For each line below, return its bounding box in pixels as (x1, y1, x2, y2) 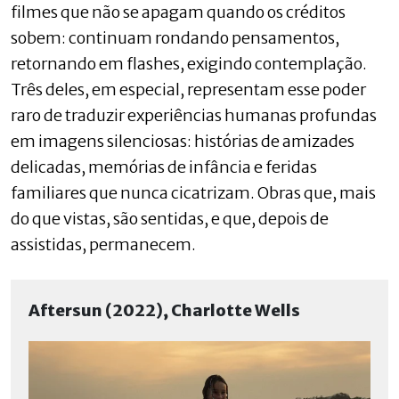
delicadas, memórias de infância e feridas (11, 156, 317, 177)
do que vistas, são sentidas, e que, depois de (11, 208, 329, 229)
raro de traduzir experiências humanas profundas (11, 104, 377, 126)
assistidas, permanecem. (11, 233, 196, 255)
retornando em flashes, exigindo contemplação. (11, 53, 367, 74)
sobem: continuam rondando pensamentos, (11, 27, 339, 48)
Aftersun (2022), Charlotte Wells (28, 299, 300, 321)
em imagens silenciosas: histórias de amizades (11, 130, 354, 151)
